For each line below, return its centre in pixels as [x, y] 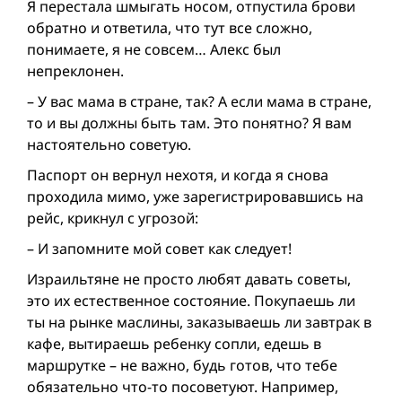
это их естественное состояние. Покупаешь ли [191, 301]
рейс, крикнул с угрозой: [113, 218]
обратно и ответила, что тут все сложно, [170, 28]
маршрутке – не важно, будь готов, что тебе [182, 366]
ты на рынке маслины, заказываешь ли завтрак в [199, 323]
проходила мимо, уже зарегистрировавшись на [195, 197]
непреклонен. [75, 71]
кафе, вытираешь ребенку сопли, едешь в [174, 344]
